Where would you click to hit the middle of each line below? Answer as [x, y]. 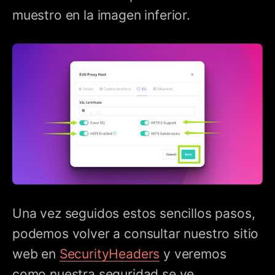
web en [36, 254]
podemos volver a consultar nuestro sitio [136, 233]
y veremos [193, 254]
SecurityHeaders [110, 254]
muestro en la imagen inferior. [101, 15]
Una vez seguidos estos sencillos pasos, [134, 213]
